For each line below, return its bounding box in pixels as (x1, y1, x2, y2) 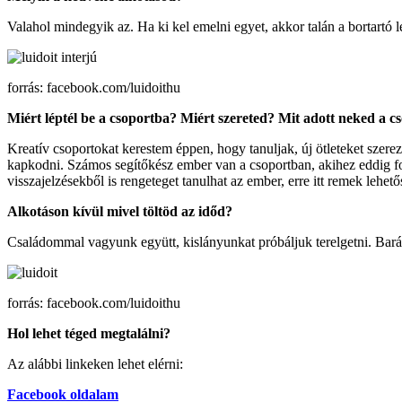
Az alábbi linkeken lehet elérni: (7, 355, 183, 371)
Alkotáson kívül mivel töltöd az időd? (7, 203, 236, 219)
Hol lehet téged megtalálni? (7, 325, 170, 341)
